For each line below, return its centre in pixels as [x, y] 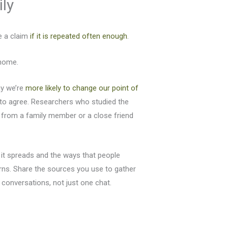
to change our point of [100, 88]
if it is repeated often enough [79, 36]
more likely [44, 88]
